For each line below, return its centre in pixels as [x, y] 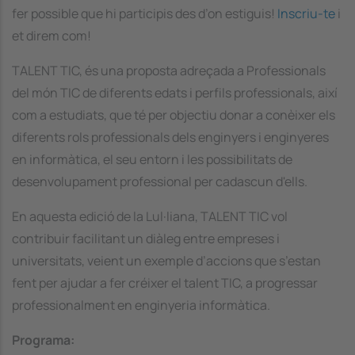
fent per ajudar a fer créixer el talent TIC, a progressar [165, 282]
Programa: [43, 340]
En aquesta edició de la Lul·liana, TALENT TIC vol [150, 216]
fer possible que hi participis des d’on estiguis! [145, 13]
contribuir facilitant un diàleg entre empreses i [146, 238]
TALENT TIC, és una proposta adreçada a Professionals [169, 70]
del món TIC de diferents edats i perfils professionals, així [175, 92]
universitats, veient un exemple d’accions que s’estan [166, 260]
